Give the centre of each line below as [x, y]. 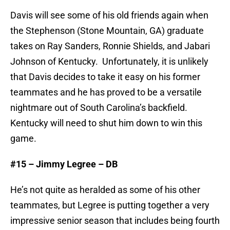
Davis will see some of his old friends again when [109, 15]
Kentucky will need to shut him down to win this [106, 123]
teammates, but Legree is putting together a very [110, 205]
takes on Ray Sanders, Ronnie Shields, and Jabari [110, 46]
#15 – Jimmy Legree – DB [64, 164]
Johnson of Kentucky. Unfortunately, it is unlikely [109, 62]
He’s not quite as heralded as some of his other [105, 190]
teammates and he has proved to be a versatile [106, 92]
